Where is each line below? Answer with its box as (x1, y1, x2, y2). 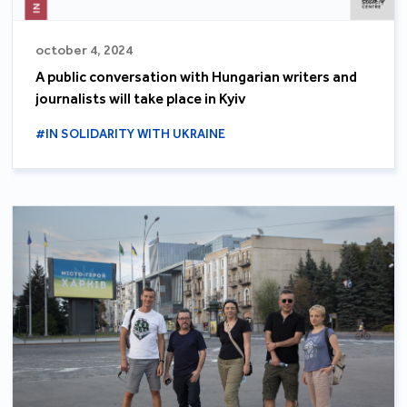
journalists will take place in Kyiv (35, 89, 246, 107)
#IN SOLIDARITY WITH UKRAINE (35, 125, 226, 142)
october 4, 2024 (35, 41, 134, 58)
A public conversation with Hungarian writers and (35, 67, 358, 85)
